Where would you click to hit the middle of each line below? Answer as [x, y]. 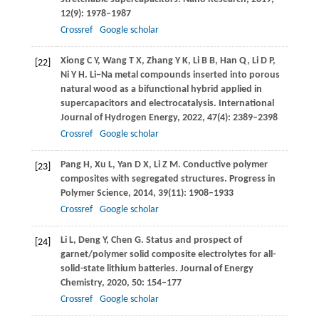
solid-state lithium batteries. [120, 269]
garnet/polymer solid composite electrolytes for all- [168, 255]
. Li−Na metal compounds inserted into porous [182, 75]
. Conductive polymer [223, 165]
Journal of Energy [216, 269]
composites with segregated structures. [145, 179]
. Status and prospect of [191, 241]
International [246, 104]
